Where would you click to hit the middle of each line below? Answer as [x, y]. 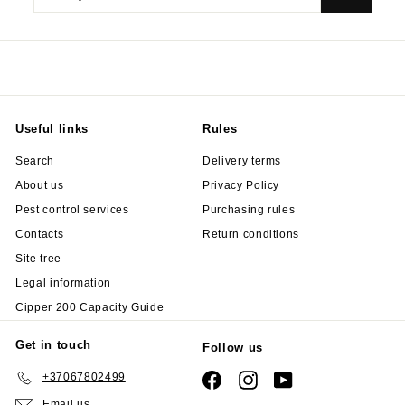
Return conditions [251, 234]
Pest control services [72, 209]
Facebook [248, 377]
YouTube [316, 377]
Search [35, 160]
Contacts [40, 234]
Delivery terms [242, 160]
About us [40, 185]
